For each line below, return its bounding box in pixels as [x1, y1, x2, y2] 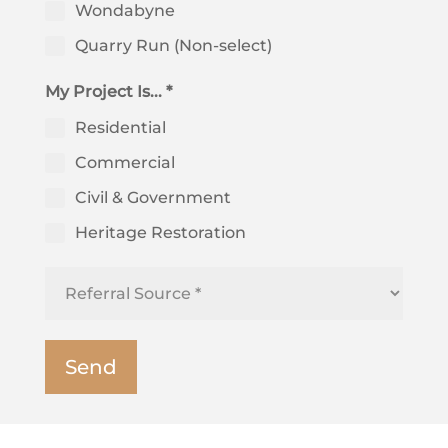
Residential [74, 118, 166, 138]
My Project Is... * [44, 82, 172, 102]
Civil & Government [74, 188, 231, 208]
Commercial [74, 153, 175, 173]
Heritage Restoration [74, 223, 246, 243]
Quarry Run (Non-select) [74, 36, 272, 56]
